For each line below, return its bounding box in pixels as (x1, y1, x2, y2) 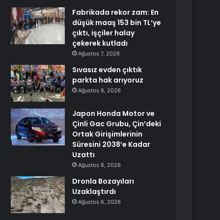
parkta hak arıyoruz (72, 75, 144, 85)
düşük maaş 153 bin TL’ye (72, 18, 162, 27)
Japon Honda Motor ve (72, 109, 155, 118)
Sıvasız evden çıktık (72, 65, 142, 75)
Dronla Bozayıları (72, 176, 135, 186)
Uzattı (72, 150, 95, 160)
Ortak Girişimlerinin (72, 129, 143, 139)
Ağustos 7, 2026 (78, 50, 120, 57)
